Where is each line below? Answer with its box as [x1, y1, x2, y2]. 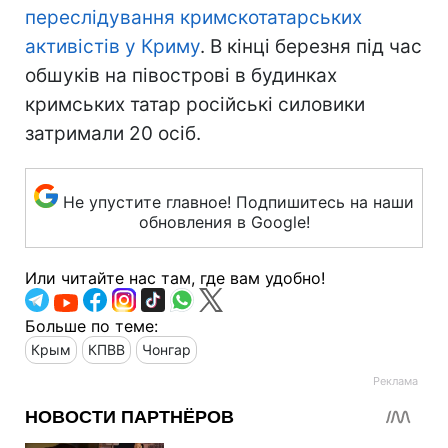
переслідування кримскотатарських [25, 5, 362, 29]
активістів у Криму [25, 34, 200, 58]
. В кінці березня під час [200, 34, 422, 58]
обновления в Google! [138, 211, 310, 232]
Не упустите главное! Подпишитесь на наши [63, 191, 414, 212]
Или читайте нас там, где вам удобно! [25, 267, 325, 288]
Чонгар [142, 340, 191, 358]
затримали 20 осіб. [25, 121, 201, 145]
